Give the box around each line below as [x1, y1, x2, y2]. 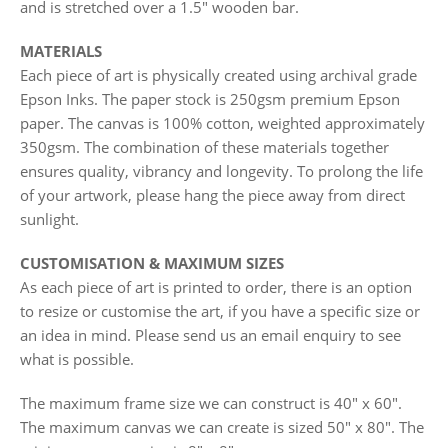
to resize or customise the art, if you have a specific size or [20, 301, 420, 322]
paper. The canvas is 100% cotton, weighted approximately [20, 113, 425, 134]
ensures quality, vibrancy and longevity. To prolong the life [20, 161, 423, 182]
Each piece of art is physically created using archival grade [20, 65, 417, 86]
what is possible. [20, 349, 138, 370]
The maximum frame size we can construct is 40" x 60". [20, 393, 402, 414]
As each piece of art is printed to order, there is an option [20, 277, 412, 298]
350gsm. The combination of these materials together [20, 137, 389, 158]
